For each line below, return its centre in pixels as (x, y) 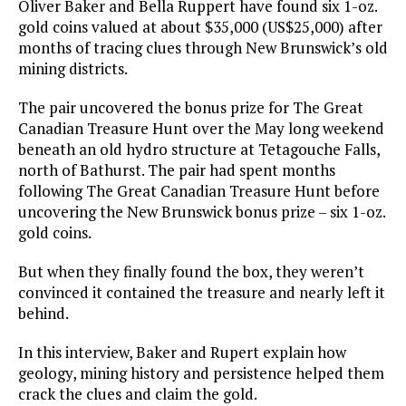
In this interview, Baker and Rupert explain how (182, 353)
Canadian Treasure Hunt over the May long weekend (201, 129)
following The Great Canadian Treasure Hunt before (199, 191)
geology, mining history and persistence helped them (201, 373)
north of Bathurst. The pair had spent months (177, 170)
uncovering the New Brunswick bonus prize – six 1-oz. (202, 212)
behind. (43, 314)
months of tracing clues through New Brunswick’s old (203, 48)
